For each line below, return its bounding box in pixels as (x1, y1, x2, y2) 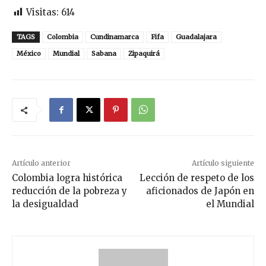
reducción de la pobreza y (12, 185, 127, 197)
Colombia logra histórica (12, 172, 122, 184)
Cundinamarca (90, 33, 139, 42)
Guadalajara (176, 33, 217, 42)
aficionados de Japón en (145, 185, 254, 197)
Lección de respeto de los (139, 172, 254, 184)
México (17, 49, 41, 58)
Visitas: (26, 7, 59, 18)
